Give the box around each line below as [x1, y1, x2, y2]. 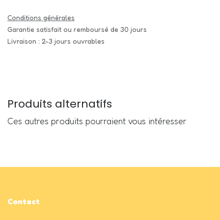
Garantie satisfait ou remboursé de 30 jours [7, 25, 147, 33]
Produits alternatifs [7, 96, 112, 111]
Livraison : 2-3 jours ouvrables [7, 36, 105, 45]
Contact [7, 196, 40, 207]
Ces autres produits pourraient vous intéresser [7, 115, 187, 126]
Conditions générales [7, 13, 75, 22]
